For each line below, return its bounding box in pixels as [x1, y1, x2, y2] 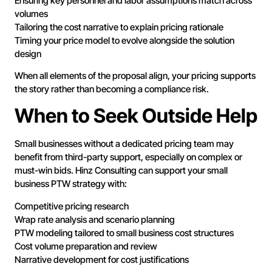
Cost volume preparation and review [15, 240, 157, 252]
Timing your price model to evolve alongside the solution [15, 34, 234, 46]
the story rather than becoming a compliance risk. [15, 83, 209, 95]
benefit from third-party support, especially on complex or [15, 151, 242, 163]
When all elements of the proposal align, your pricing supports [15, 69, 256, 81]
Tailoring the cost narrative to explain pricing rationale [15, 21, 223, 33]
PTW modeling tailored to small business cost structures [15, 226, 234, 239]
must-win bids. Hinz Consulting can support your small [15, 165, 228, 177]
